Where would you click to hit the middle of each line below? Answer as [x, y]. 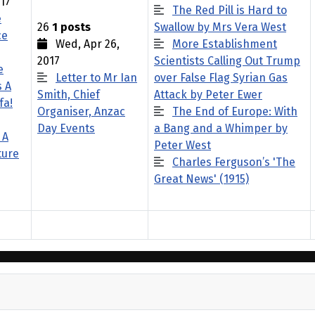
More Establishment [225, 44]
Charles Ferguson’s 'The [234, 162]
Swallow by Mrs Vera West [220, 27]
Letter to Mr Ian [96, 78]
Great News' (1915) [201, 179]
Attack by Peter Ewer [208, 95]
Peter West [182, 145]
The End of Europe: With [235, 111]
